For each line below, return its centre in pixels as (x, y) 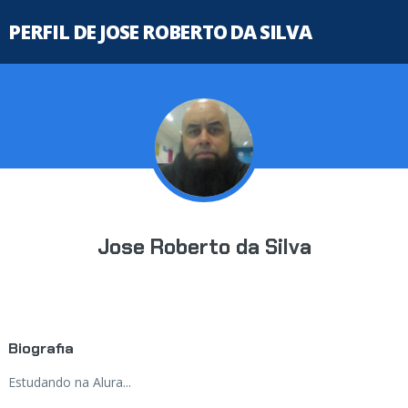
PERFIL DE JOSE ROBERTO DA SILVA (159, 32)
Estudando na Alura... (69, 382)
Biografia (41, 348)
